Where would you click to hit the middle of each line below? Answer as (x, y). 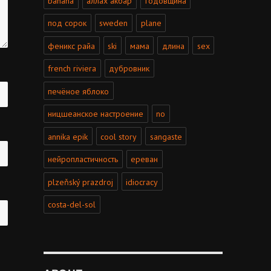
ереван (145, 159)
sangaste (166, 136)
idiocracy (142, 182)
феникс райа (72, 46)
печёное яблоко (79, 91)
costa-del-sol (72, 205)
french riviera (72, 69)
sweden (114, 23)
